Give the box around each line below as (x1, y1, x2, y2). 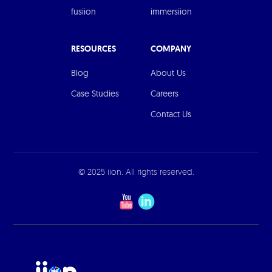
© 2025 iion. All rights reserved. (78, 166, 194, 177)
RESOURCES (71, 42, 116, 54)
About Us (151, 67, 186, 78)
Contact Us (151, 108, 191, 120)
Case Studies (71, 87, 119, 99)
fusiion (71, 5, 96, 17)
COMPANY (151, 42, 191, 54)
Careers (151, 87, 178, 99)
